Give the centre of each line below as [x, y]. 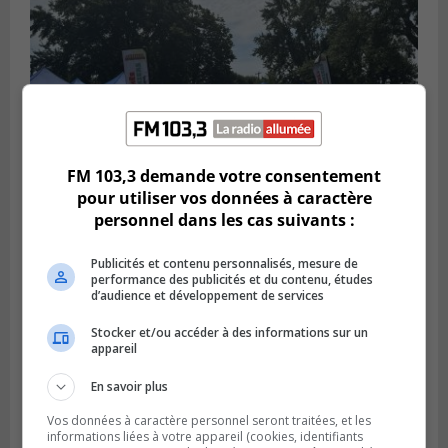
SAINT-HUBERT [73, 214]
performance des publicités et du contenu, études [232, 279]
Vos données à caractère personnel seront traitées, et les [209, 420]
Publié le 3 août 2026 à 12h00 [116, 229]
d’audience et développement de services [208, 295]
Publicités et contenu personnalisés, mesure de [225, 263]
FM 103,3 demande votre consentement [224, 175]
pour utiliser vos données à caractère [224, 197]
